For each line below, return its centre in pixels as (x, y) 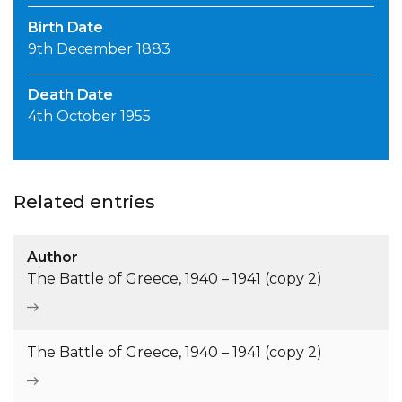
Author (52, 258)
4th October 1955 (89, 117)
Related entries (84, 202)
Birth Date (66, 28)
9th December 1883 (99, 49)
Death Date (71, 95)
